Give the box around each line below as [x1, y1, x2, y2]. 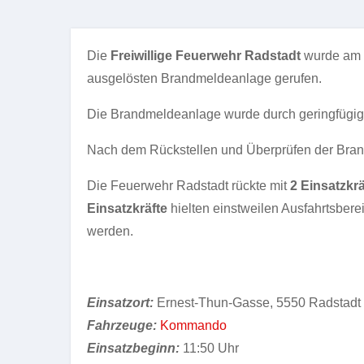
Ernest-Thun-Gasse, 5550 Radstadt [154, 296, 361, 310]
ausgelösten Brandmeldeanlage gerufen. [87, 71, 322, 85]
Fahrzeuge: [87, 318, 157, 332]
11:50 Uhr [180, 341, 239, 355]
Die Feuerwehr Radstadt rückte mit [87, 179, 287, 193]
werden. [87, 224, 133, 238]
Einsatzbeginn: [87, 341, 180, 355]
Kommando [160, 318, 227, 332]
